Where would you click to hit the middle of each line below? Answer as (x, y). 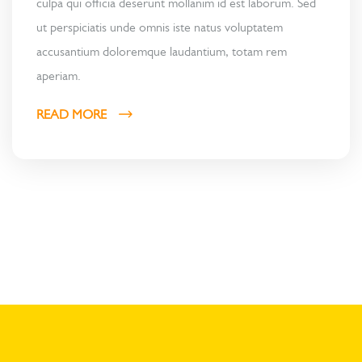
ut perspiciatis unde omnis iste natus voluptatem (160, 27)
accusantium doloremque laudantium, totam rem (162, 51)
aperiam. (59, 75)
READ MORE (73, 114)
